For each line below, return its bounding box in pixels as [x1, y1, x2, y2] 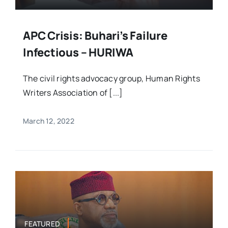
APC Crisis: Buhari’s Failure [22, 27, 167, 43]
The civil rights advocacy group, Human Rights [22, 72, 200, 84]
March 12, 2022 [22, 116, 74, 126]
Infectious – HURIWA [22, 44, 133, 60]
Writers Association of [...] [22, 87, 123, 98]
